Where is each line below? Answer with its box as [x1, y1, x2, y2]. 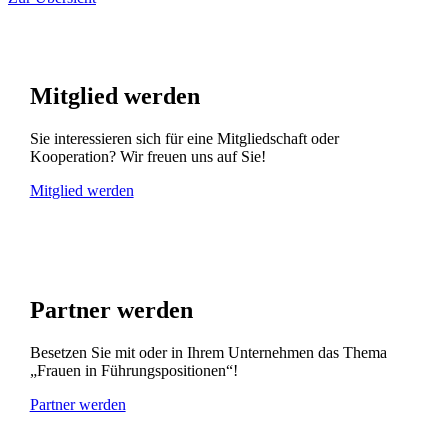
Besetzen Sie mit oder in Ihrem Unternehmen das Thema [29, 343, 387, 361]
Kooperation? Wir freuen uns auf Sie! [29, 147, 266, 165]
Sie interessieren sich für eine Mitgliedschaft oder [29, 129, 339, 147]
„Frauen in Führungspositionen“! [29, 361, 238, 379]
